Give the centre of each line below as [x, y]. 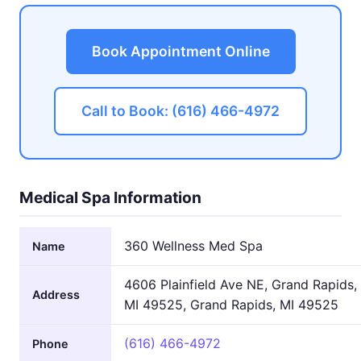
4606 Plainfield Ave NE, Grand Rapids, [241, 284]
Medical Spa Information [110, 198]
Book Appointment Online [180, 52]
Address [56, 294]
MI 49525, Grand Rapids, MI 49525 [231, 304]
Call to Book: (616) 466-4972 [180, 111]
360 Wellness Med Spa [193, 245]
